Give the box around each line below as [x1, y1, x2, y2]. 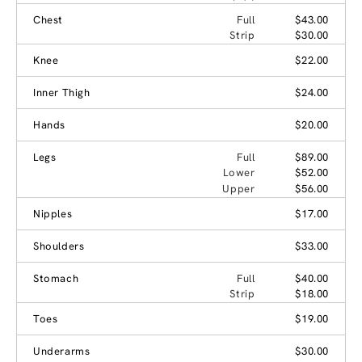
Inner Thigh [33, 86, 90, 100]
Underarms [33, 344, 90, 359]
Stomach [33, 271, 79, 286]
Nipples [33, 207, 73, 221]
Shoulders [33, 239, 85, 254]
